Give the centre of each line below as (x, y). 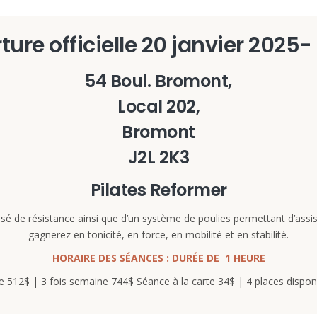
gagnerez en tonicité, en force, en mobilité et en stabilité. (158, 235)
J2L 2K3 (158, 158)
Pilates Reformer (158, 190)
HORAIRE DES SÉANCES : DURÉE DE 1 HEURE (158, 258)
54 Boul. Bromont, (158, 81)
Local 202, (158, 107)
